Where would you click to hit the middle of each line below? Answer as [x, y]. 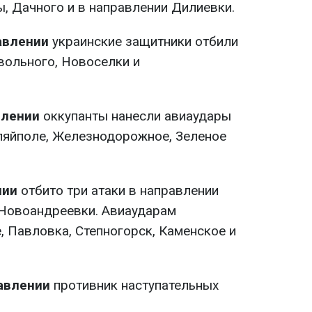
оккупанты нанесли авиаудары [135, 116]
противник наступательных [134, 286]
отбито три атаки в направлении [118, 191]
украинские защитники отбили [143, 42]
